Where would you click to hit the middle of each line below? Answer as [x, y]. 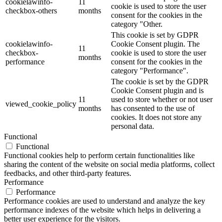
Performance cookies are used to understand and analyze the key [105, 201]
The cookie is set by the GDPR [160, 82]
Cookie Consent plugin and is [157, 91]
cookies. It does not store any [156, 117]
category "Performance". [150, 71]
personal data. [133, 126]
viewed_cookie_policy [41, 104]
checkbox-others [31, 11]
